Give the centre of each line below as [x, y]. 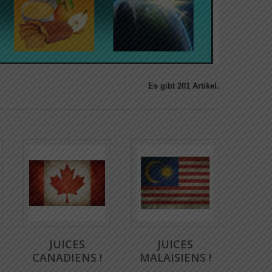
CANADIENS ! [67, 257]
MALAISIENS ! [175, 257]
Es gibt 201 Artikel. [184, 86]
